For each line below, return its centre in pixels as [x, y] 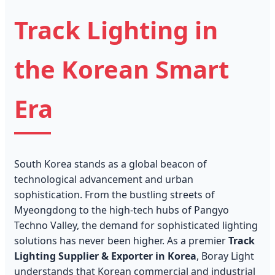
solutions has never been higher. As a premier [121, 241]
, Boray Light [225, 256]
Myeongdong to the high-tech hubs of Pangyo [122, 210]
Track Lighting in [116, 30]
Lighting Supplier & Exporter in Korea [105, 256]
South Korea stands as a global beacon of [110, 164]
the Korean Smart [122, 69]
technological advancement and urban [104, 180]
